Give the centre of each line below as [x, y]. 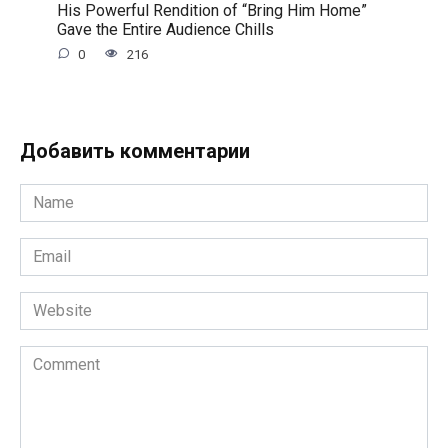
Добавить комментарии [135, 150]
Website [48, 302]
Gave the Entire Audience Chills [165, 29]
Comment [52, 356]
